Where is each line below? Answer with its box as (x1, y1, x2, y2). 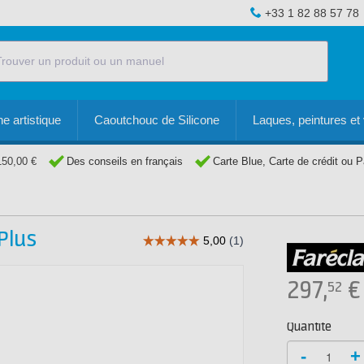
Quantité (287, 320, 331, 334)
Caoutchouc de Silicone (94, 113, 219, 127)
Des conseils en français (67, 155, 183, 167)
